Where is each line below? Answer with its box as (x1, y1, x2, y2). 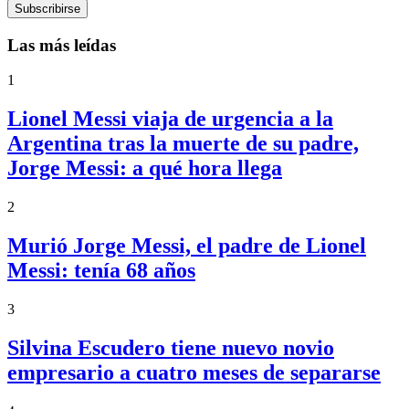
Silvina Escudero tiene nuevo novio (7, 335, 334, 360)
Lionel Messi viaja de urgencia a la (7, 107, 333, 131)
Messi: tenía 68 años (7, 258, 195, 282)
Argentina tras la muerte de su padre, (7, 131, 359, 156)
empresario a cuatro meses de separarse (7, 360, 381, 384)
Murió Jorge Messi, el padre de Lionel (7, 234, 366, 257)
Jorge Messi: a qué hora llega (7, 156, 282, 181)
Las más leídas (7, 35, 116, 55)
